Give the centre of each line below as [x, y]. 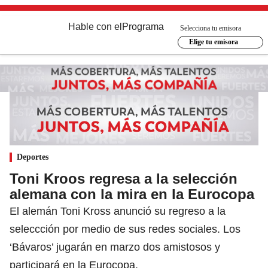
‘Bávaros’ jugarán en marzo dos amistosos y [115, 247]
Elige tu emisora [213, 42]
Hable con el [95, 27]
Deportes [33, 157]
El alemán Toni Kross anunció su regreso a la [118, 211]
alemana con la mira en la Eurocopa [132, 194]
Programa [143, 27]
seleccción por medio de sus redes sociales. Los [125, 229]
